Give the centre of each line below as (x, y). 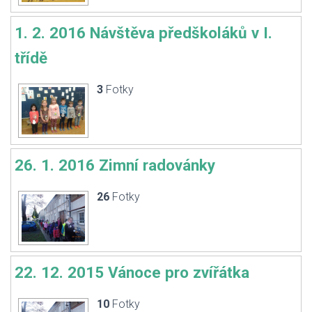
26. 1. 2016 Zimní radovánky (115, 165)
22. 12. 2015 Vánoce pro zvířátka (132, 272)
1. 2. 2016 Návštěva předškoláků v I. (143, 33)
